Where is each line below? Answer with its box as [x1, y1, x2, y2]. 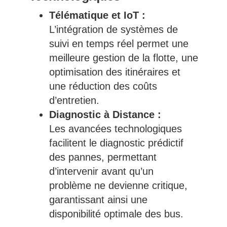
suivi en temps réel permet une [49, 38, 188, 50]
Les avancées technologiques [49, 123, 182, 135]
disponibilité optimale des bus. [49, 208, 183, 220]
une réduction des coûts [49, 81, 157, 92]
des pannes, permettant [49, 152, 157, 163]
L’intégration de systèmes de [49, 24, 178, 35]
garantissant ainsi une [49, 194, 147, 206]
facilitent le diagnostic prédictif [49, 137, 183, 149]
